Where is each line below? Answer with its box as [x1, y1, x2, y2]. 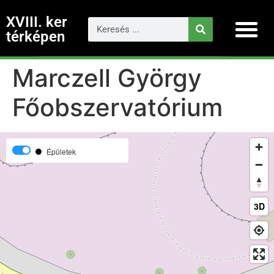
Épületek [46, 146, 76, 157]
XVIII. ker [6, 13, 67, 31]
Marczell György [12, 63, 202, 93]
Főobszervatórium [12, 92, 223, 122]
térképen [6, 28, 65, 45]
